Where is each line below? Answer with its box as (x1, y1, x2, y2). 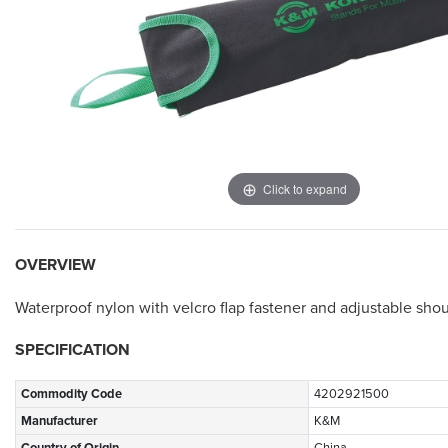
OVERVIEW (15, 255, 96, 276)
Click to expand (262, 179, 347, 197)
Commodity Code (21, 386, 122, 403)
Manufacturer (21, 413, 98, 430)
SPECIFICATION (15, 340, 130, 361)
